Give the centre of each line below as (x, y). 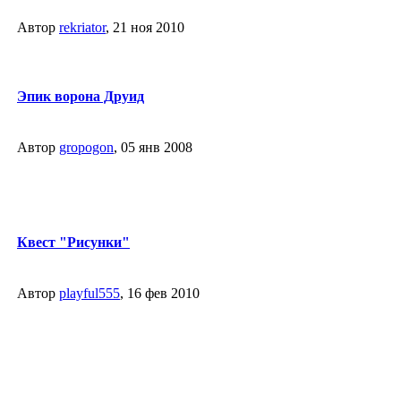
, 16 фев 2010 (160, 293)
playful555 (90, 293)
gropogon (86, 147)
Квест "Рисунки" (73, 242)
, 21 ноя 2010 (145, 27)
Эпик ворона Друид (81, 96)
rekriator (82, 27)
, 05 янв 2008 (153, 147)
